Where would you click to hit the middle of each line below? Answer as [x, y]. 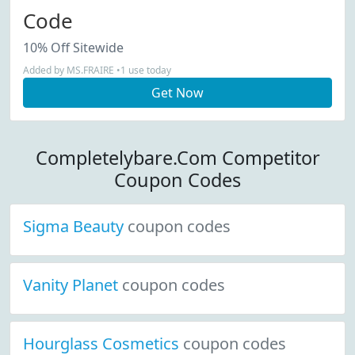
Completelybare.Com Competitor [177, 158]
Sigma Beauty [75, 226]
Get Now [177, 93]
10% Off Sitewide [73, 48]
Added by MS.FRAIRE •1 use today [97, 70]
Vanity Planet [73, 285]
